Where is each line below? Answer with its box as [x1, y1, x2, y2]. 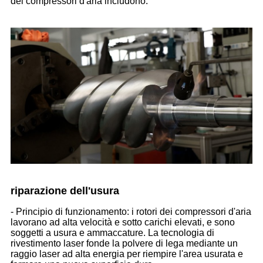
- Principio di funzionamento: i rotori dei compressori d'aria [11, 206, 251, 217]
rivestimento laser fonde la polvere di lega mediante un [11, 238, 238, 248]
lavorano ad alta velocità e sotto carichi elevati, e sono [11, 217, 235, 227]
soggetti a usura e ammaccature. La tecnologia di [11, 227, 214, 238]
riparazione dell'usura [11, 184, 119, 197]
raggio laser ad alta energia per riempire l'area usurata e [11, 248, 243, 259]
